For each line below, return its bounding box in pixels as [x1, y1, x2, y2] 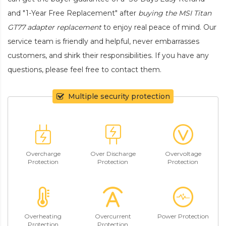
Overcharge [25, 150, 61, 158]
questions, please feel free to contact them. [8, 65, 161, 74]
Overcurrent [94, 212, 131, 220]
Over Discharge [90, 150, 136, 158]
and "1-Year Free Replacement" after [8, 8, 138, 18]
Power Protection [157, 212, 209, 220]
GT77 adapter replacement [8, 22, 101, 32]
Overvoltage [164, 150, 201, 158]
